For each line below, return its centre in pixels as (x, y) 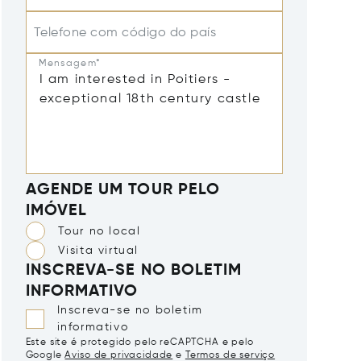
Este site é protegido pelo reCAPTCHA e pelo (139, 342)
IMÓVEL (56, 211)
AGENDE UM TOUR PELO (123, 190)
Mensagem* (70, 63)
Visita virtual (98, 250)
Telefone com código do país (125, 33)
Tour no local (99, 231)
